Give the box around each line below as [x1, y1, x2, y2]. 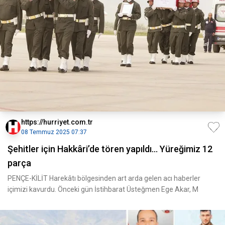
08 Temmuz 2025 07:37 [21, 129, 87, 136]
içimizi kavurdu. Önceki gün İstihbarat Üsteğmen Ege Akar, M [8, 185, 198, 193]
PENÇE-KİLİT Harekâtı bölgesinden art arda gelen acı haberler [8, 174, 200, 182]
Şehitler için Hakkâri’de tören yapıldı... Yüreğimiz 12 [8, 144, 212, 154]
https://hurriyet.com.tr [21, 118, 93, 126]
